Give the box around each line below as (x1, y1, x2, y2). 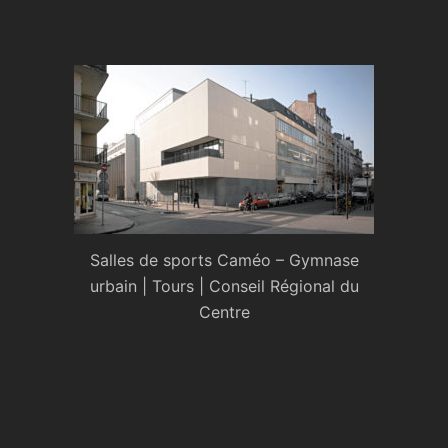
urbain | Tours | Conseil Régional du (89, 276, 359, 297)
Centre (198, 302, 250, 323)
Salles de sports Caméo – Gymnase (89, 250, 359, 271)
